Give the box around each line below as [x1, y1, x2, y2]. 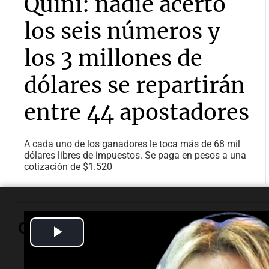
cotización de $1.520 [24, 161, 112, 172]
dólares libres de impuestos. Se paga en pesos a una [24, 150, 246, 161]
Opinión [18, 220, 79, 237]
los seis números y [24, 18, 220, 45]
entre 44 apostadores [24, 99, 249, 126]
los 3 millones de [24, 45, 202, 72]
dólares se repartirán [24, 72, 245, 99]
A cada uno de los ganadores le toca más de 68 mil [24, 138, 240, 150]
